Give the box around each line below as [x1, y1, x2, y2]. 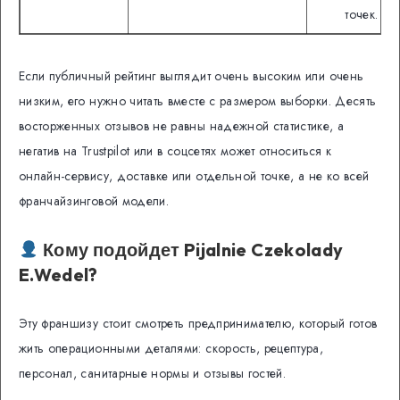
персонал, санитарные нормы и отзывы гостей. [19, 363, 287, 382]
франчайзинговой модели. [19, 191, 170, 210]
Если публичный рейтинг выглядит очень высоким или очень [19, 66, 364, 85]
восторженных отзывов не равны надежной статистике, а [19, 116, 345, 135]
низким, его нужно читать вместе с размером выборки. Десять [19, 91, 377, 110]
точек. [345, 4, 379, 23]
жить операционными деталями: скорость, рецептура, [19, 338, 324, 357]
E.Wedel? [19, 262, 98, 286]
